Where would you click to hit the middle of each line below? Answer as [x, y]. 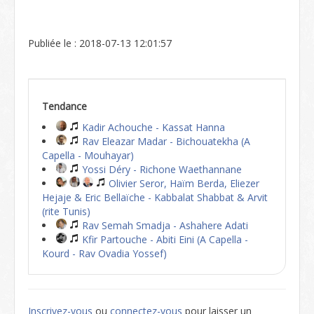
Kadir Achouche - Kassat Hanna [152, 127]
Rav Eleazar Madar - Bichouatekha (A [165, 141]
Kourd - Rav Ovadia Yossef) [104, 253]
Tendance [64, 106]
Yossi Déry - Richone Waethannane [161, 169]
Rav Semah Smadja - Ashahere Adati [164, 225]
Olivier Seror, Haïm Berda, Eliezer [183, 183]
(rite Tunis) [66, 211]
